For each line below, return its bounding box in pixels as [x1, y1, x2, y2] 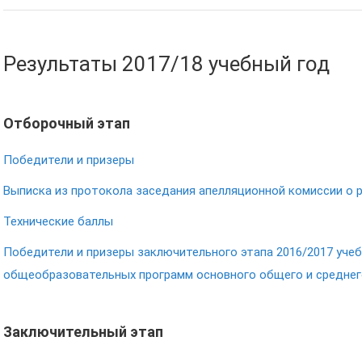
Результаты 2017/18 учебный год [3, 52, 330, 76]
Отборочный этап [3, 115, 130, 132]
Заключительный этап [3, 323, 163, 340]
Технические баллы [3, 214, 113, 229]
